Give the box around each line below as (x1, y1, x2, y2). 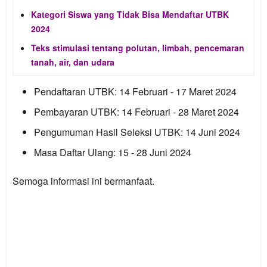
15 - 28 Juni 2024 (116, 145, 191, 159)
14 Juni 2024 (183, 125, 240, 139)
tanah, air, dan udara (31, 55, 114, 68)
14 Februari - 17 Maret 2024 (117, 84, 237, 98)
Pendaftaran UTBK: (34, 84, 117, 98)
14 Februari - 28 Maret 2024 (119, 104, 239, 119)
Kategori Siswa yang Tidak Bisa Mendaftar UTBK (31, 8, 229, 20)
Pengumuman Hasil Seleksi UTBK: (34, 125, 183, 139)
